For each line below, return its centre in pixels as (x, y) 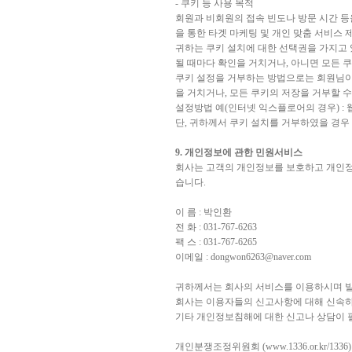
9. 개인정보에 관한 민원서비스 (239, 152)
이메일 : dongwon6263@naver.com (243, 257)
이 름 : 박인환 (203, 212)
